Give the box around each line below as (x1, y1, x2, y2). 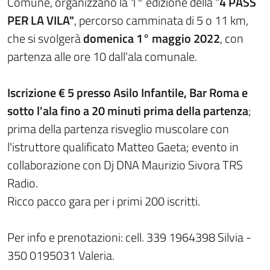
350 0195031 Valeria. (7, 246, 115, 265)
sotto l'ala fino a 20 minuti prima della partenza (7, 101, 248, 120)
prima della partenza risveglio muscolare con (7, 119, 229, 138)
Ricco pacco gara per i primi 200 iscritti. (7, 192, 200, 210)
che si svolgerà (7, 29, 83, 48)
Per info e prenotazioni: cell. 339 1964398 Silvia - (7, 228, 251, 246)
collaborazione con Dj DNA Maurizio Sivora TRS (7, 155, 243, 174)
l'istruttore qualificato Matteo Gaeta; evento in (7, 137, 239, 156)
